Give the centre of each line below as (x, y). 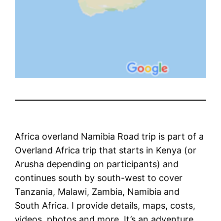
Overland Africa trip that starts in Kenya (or (106, 150)
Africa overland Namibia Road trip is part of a (110, 136)
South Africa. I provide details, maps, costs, (105, 205)
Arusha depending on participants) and (97, 164)
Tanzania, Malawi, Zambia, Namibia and (97, 191)
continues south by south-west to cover (99, 178)
